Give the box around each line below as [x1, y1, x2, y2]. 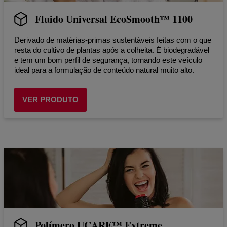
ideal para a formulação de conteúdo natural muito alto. [14, 65, 194, 74]
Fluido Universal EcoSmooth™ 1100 [35, 11, 193, 26]
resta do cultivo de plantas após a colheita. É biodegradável [14, 45, 209, 54]
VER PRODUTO [22, 95, 79, 104]
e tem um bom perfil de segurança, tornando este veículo [14, 55, 202, 64]
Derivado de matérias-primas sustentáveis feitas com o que [14, 35, 211, 44]
